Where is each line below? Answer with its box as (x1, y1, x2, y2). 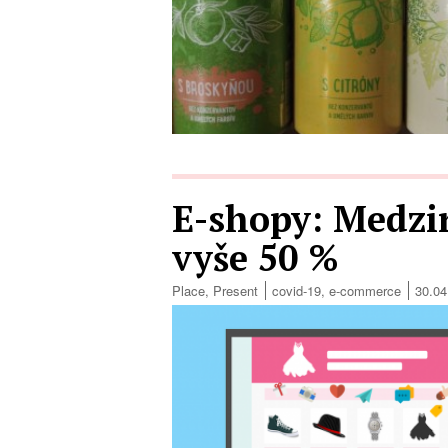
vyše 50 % (172, 234, 339, 282)
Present (213, 281, 258, 301)
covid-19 (272, 281, 321, 301)
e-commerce (329, 281, 401, 301)
